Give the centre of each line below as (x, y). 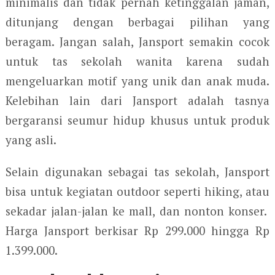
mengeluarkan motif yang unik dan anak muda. (137, 80)
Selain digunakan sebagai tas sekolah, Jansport (137, 171)
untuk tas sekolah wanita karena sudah (137, 61)
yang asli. (31, 139)
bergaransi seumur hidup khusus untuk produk (137, 120)
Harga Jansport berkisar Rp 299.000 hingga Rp (137, 230)
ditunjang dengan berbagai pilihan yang (137, 21)
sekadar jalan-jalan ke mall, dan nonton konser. (137, 211)
